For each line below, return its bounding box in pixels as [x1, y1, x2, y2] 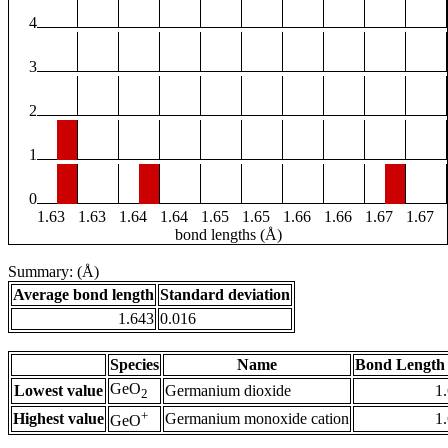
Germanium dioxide [165, 382, 291, 400]
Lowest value [14, 382, 103, 400]
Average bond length [13, 286, 154, 304]
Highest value [13, 410, 104, 428]
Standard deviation [160, 286, 290, 304]
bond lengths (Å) [174, 226, 282, 244]
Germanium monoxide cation [165, 410, 349, 428]
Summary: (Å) [8, 263, 99, 281]
